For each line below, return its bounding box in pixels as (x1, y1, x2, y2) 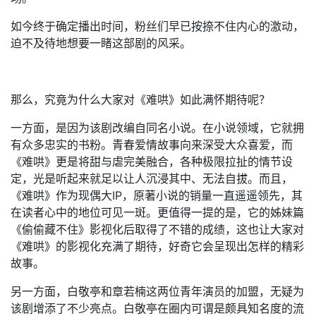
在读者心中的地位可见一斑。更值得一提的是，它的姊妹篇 (11, 205, 304, 219)
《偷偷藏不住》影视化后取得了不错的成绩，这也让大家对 (11, 222, 304, 236)
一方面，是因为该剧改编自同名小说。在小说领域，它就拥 (11, 121, 304, 135)
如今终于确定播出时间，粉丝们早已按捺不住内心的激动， (11, 19, 304, 33)
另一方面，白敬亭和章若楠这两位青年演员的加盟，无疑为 (11, 284, 304, 298)
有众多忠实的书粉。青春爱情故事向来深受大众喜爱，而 (11, 138, 293, 152)
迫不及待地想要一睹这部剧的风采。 (11, 36, 191, 50)
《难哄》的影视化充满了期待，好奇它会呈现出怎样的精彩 (11, 239, 304, 253)
